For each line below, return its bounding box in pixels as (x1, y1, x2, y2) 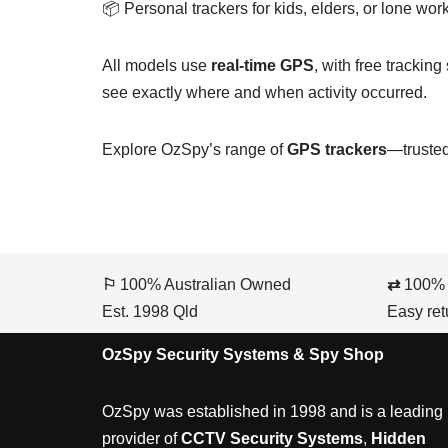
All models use (102, 56, 211, 74)
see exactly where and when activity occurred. (102, 83, 427, 101)
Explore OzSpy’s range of (102, 140, 287, 158)
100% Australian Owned (120, 276, 291, 293)
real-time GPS (211, 56, 314, 74)
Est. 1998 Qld (102, 303, 198, 320)
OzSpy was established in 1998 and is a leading (102, 403, 443, 420)
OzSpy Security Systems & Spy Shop (102, 346, 384, 363)
